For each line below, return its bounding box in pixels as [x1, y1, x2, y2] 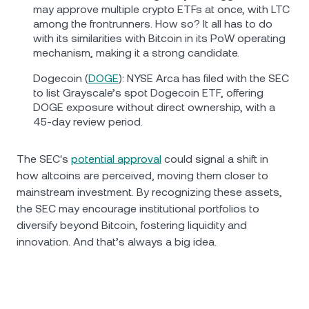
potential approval [71, 152, 161, 166]
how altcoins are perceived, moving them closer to [17, 169, 268, 182]
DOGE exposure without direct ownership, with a [33, 101, 275, 114]
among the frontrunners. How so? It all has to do [33, 17, 272, 30]
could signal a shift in [161, 152, 268, 166]
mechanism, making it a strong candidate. [33, 46, 239, 59]
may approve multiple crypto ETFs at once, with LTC [33, 3, 290, 16]
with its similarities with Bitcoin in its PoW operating [33, 32, 286, 45]
